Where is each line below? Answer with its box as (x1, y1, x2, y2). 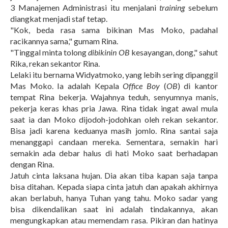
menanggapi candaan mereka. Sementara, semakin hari (10, 137, 218, 147)
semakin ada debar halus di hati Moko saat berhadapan (10, 148, 218, 158)
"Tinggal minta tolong (10, 47, 89, 57)
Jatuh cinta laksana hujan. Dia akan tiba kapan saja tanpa (10, 170, 218, 180)
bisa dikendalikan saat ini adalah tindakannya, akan (10, 204, 218, 214)
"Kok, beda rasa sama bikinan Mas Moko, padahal (10, 25, 218, 35)
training (159, 3, 185, 12)
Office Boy (123, 81, 160, 91)
